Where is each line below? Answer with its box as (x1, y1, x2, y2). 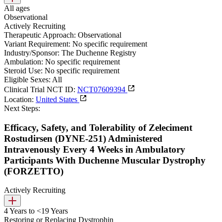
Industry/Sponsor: (4, 48, 59, 57)
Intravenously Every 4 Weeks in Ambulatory (4, 144, 185, 155)
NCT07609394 (77, 85, 127, 94)
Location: (4, 95, 34, 104)
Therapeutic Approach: (4, 30, 76, 39)
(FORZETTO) (4, 166, 63, 176)
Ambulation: (4, 57, 43, 66)
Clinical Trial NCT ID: (4, 85, 75, 94)
